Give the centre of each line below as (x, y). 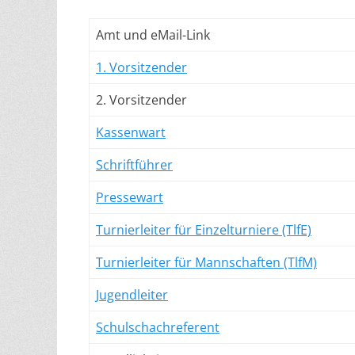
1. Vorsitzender (141, 67)
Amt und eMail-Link (153, 35)
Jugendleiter (132, 295)
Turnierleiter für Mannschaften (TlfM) (206, 262)
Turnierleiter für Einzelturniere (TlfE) (204, 230)
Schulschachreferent (158, 327)
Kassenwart (131, 132)
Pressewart (130, 197)
